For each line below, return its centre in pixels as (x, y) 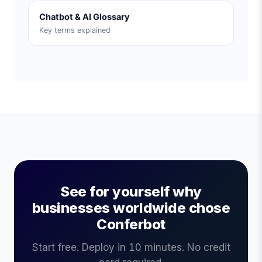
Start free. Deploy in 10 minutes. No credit (131, 247)
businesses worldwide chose (131, 208)
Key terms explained (75, 30)
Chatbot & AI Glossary (85, 17)
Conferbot (131, 224)
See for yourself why (131, 192)
